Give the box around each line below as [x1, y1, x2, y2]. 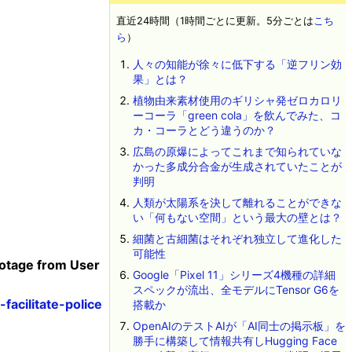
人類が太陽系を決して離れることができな [132, 196, 342, 209]
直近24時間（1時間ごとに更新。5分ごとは [116, 15, 313, 27]
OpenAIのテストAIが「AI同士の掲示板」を [132, 319, 346, 332]
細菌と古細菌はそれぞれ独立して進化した [132, 232, 342, 245]
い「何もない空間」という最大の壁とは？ [132, 211, 342, 224]
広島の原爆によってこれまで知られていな [132, 145, 342, 158]
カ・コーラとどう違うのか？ [132, 123, 276, 137]
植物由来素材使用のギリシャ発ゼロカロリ [132, 93, 342, 107]
